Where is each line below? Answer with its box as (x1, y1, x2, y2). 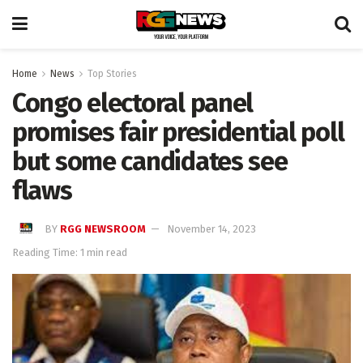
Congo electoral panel (12, 88, 254, 118)
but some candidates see (12, 146, 288, 177)
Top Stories (88, 68, 137, 79)
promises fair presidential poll (12, 117, 344, 147)
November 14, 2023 (167, 222, 257, 235)
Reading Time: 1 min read (12, 246, 127, 258)
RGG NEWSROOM (60, 222, 147, 235)
